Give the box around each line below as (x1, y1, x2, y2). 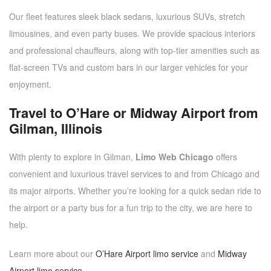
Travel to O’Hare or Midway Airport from (9, 102, 258, 122)
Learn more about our (9, 247, 96, 260)
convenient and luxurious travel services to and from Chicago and (9, 167, 260, 180)
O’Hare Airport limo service (96, 247, 198, 260)
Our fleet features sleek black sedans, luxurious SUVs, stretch (9, 10, 245, 22)
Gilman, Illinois (9, 118, 102, 138)
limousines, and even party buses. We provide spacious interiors (9, 27, 255, 39)
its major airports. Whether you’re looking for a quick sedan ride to (9, 184, 261, 197)
